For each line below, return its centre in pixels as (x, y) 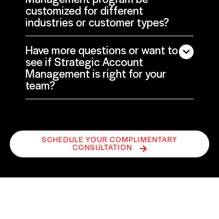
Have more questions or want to (102, 50)
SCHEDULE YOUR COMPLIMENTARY (109, 139)
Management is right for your (96, 74)
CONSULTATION (103, 147)
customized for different (84, 11)
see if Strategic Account (84, 62)
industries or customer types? (97, 22)
